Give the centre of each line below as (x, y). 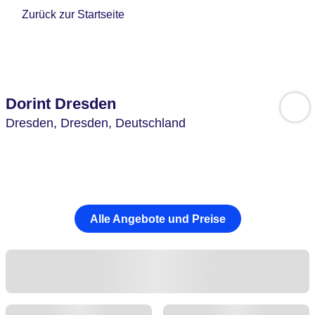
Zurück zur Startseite (73, 15)
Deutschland (150, 123)
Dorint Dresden (61, 104)
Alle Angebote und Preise (157, 219)
